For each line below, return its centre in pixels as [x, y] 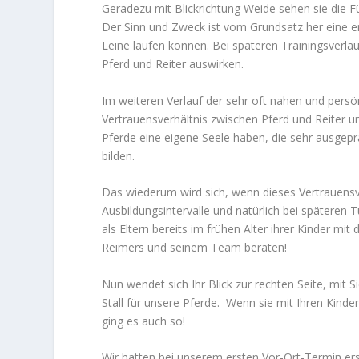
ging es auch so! [144, 321]
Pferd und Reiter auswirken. [173, 64]
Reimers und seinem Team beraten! [195, 248]
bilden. [119, 155]
